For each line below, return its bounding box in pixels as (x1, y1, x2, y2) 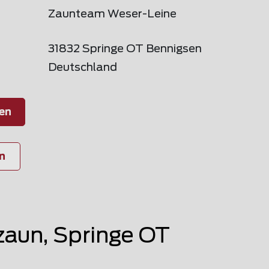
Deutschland (48, 62, 117, 73)
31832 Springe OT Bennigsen (48, 44, 202, 55)
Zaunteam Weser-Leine (48, 9, 177, 20)
